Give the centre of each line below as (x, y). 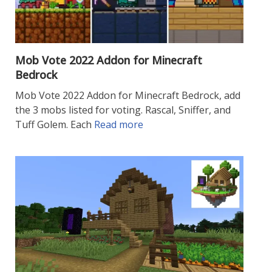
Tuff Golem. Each (55, 125)
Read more (119, 125)
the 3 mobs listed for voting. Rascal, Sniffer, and (123, 110)
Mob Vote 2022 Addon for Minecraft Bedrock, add (128, 96)
